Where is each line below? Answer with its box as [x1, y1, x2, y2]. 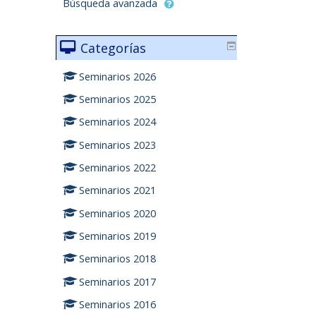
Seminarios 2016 [79, 298, 157, 312]
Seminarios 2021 [79, 183, 157, 197]
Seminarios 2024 [79, 115, 157, 129]
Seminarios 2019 [79, 229, 157, 243]
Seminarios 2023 [79, 138, 157, 152]
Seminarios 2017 [79, 274, 157, 288]
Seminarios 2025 [79, 92, 157, 107]
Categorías [80, 39, 146, 56]
